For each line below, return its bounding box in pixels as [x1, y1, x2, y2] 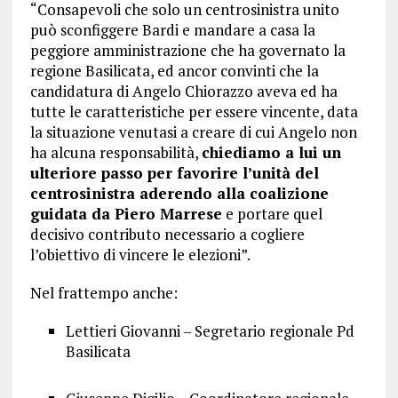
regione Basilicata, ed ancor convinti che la [29, 60, 319, 81]
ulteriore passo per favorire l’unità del [29, 163, 319, 183]
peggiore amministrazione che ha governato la [29, 40, 346, 60]
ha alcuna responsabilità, [29, 142, 202, 163]
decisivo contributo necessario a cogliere [29, 224, 305, 244]
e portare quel [221, 203, 322, 224]
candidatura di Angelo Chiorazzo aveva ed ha [29, 81, 338, 101]
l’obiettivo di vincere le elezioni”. [29, 244, 251, 265]
